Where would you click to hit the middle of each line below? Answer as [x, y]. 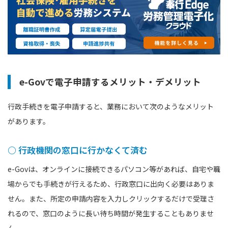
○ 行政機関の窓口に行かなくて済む [78, 150]
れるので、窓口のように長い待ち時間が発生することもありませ [111, 213]
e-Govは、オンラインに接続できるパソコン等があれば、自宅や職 [114, 169]
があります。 [29, 121]
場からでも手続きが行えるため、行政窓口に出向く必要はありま [111, 183]
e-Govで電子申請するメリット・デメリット [110, 81]
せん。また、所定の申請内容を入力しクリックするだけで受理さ [111, 198]
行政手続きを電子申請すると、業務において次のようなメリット [111, 106]
